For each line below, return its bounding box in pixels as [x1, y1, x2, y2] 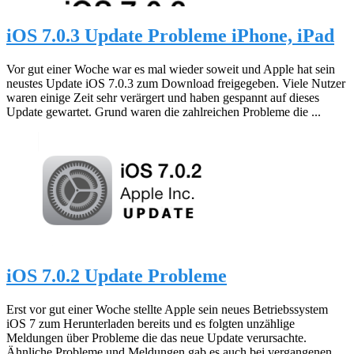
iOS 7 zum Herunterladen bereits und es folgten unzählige [6, 316, 295, 330]
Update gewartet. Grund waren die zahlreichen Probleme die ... [6, 104, 321, 119]
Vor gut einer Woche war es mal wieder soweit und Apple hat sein [6, 62, 335, 76]
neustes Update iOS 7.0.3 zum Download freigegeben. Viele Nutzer [6, 76, 345, 90]
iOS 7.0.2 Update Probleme [6, 265, 227, 286]
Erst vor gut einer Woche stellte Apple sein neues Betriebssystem [6, 302, 328, 316]
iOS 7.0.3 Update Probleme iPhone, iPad [6, 25, 334, 47]
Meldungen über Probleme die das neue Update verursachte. [6, 330, 307, 345]
